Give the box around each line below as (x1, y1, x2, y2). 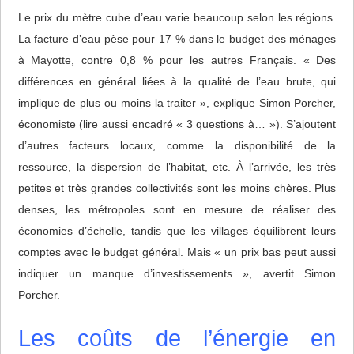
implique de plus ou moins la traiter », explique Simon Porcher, (17, 96, 337, 110)
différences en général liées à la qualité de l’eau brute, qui (17, 75, 337, 88)
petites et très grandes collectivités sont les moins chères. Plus (17, 182, 337, 195)
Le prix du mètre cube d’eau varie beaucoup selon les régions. (17, 11, 337, 24)
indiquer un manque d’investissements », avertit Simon (17, 267, 337, 281)
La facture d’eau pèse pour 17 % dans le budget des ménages (17, 32, 337, 46)
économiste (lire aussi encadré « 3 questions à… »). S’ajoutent (17, 118, 337, 131)
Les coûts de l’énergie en (17, 326, 337, 352)
